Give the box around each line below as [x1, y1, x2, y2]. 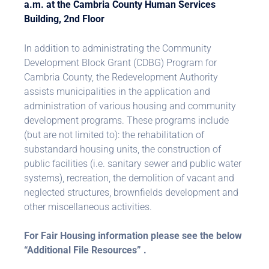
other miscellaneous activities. [24, 201, 152, 213]
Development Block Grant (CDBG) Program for [24, 57, 217, 68]
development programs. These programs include [24, 115, 229, 126]
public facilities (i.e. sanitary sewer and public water [24, 158, 241, 169]
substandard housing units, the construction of [24, 144, 221, 155]
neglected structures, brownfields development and [24, 187, 238, 198]
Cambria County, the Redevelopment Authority [24, 71, 218, 83]
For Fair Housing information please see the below [24, 230, 242, 241]
